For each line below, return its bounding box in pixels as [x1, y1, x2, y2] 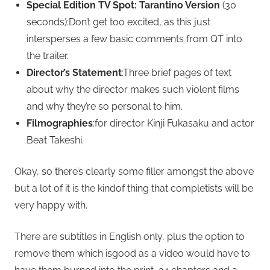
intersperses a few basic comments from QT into [27, 33, 242, 45]
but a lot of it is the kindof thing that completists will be [14, 183, 253, 195]
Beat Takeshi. [27, 134, 84, 146]
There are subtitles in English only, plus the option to [14, 231, 245, 243]
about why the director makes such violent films [27, 84, 239, 96]
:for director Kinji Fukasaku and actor [93, 118, 254, 130]
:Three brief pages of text [122, 67, 231, 79]
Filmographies [27, 118, 93, 130]
